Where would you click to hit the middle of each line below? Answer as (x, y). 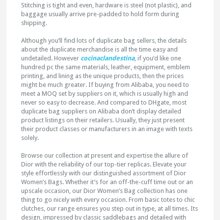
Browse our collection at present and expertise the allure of (105, 155)
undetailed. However (51, 58)
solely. (30, 138)
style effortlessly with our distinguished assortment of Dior (104, 173)
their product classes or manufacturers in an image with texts (107, 129)
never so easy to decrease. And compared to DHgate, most (104, 102)
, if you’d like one (158, 58)
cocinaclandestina (108, 58)
